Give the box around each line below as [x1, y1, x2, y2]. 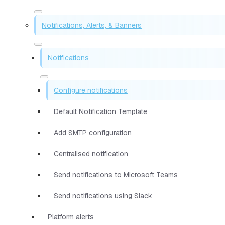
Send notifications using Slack [54, 191, 152, 200]
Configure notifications [54, 85, 128, 95]
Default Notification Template [54, 106, 147, 116]
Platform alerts [48, 212, 94, 221]
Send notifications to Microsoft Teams [54, 170, 178, 179]
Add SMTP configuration [54, 128, 132, 137]
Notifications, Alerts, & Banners [42, 20, 142, 30]
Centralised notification [54, 149, 128, 158]
